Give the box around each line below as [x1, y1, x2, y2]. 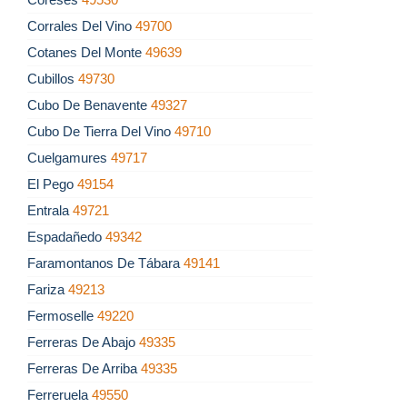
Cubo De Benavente [27, 97, 151, 114]
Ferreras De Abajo [27, 334, 139, 351]
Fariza [27, 282, 68, 298]
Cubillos [27, 71, 78, 87]
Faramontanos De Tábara [27, 255, 184, 272]
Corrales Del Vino [27, 18, 135, 35]
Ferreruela [27, 387, 92, 403]
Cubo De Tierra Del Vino [27, 124, 174, 140]
